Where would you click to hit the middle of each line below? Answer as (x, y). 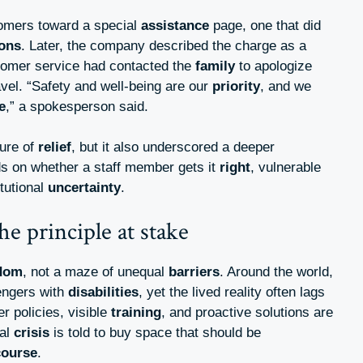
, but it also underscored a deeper (173, 147)
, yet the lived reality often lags (232, 292)
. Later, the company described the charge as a (164, 45)
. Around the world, (276, 271)
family (215, 66)
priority (236, 86)
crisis (32, 332)
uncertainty (84, 188)
